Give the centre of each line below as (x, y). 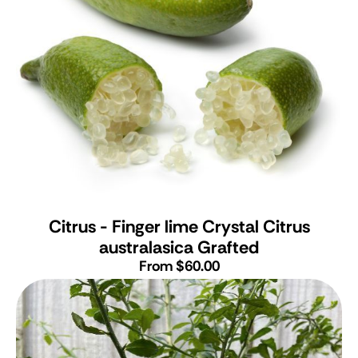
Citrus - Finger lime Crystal (153, 226)
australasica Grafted (179, 247)
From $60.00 (179, 266)
